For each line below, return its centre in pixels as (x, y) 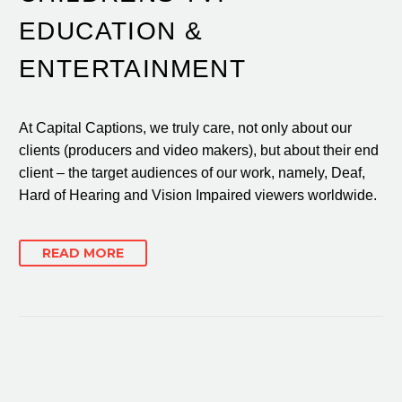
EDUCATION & (111, 31)
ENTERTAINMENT (133, 68)
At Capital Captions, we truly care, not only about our (185, 127)
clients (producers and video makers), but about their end (199, 150)
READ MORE (83, 253)
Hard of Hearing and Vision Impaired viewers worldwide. (198, 195)
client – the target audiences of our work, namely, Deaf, (192, 172)
